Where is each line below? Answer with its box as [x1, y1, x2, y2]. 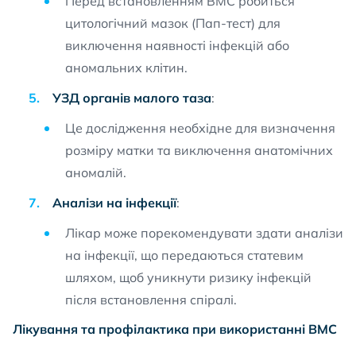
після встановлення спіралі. [65, 292, 237, 308]
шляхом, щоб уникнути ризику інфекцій [65, 269, 311, 285]
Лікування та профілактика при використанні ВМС [13, 321, 337, 337]
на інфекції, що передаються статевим [65, 247, 304, 263]
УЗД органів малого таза [52, 90, 211, 106]
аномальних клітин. [65, 60, 188, 75]
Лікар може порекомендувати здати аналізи [65, 225, 343, 241]
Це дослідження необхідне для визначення [65, 120, 335, 136]
